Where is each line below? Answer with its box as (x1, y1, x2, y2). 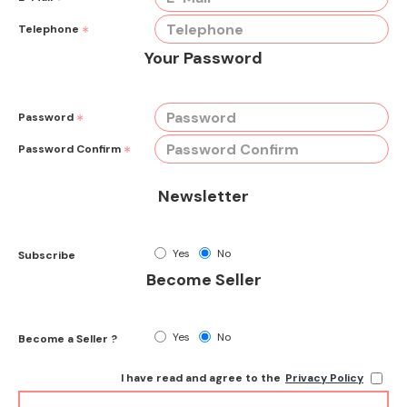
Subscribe (18, 248, 75, 263)
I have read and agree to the (121, 371, 281, 385)
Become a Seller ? (18, 332, 117, 346)
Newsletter (158, 185, 249, 207)
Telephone (18, 22, 79, 36)
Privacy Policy (285, 371, 363, 385)
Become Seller (145, 269, 262, 291)
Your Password (144, 47, 263, 69)
